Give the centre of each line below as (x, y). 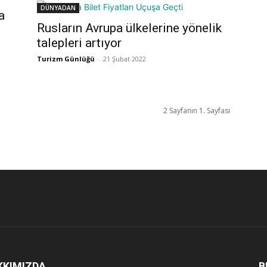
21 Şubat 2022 (125, 59)
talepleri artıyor (79, 43)
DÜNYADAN (58, 8)
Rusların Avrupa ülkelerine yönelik (129, 28)
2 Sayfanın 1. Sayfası (197, 111)
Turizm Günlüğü (66, 59)
